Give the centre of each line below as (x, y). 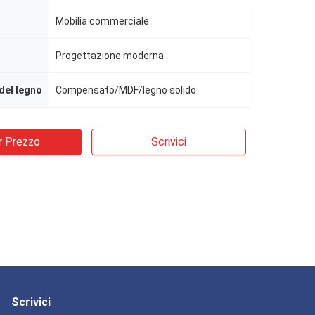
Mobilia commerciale (102, 21)
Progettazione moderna (110, 56)
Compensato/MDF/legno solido (126, 90)
